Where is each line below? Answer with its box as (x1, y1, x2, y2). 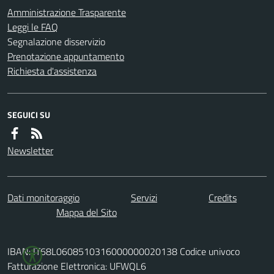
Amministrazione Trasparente (7, 4, 126, 20)
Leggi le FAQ (7, 19, 58, 34)
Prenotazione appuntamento (7, 48, 124, 64)
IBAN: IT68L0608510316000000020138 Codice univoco (7, 243, 240, 259)
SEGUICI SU (7, 108, 50, 121)
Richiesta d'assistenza (7, 63, 97, 78)
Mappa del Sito (56, 204, 117, 220)
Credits (209, 190, 237, 205)
